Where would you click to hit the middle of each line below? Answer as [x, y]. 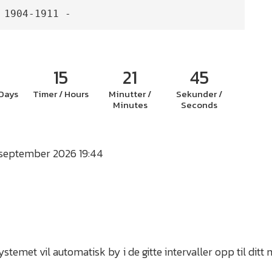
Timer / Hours [61, 94]
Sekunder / [199, 94]
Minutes [130, 105]
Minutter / [130, 94]
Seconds [199, 105]
